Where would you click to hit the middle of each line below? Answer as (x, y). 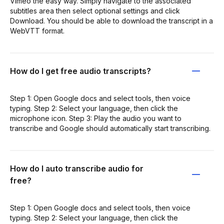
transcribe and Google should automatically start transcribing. (110, 128)
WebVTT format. (37, 31)
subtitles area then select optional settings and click (95, 11)
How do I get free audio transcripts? (80, 71)
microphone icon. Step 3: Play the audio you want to (96, 118)
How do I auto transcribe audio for (77, 168)
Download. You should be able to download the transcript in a (111, 21)
